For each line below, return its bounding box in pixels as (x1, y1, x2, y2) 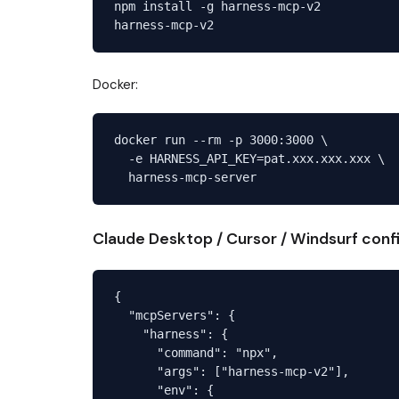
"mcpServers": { (114, 307, 235, 322)
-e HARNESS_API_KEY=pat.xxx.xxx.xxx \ (114, 151, 385, 166)
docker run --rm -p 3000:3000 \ (114, 132, 328, 147)
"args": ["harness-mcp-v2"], (114, 363, 349, 379)
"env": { (114, 382, 214, 397)
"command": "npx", (114, 345, 278, 360)
